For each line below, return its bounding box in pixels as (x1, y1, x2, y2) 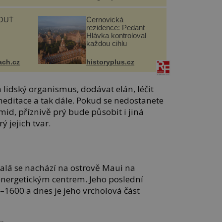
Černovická (86, 15, 124, 24)
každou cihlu (86, 39, 127, 48)
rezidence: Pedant (86, 23, 145, 32)
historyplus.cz (86, 58, 135, 66)
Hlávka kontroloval (86, 31, 147, 40)
